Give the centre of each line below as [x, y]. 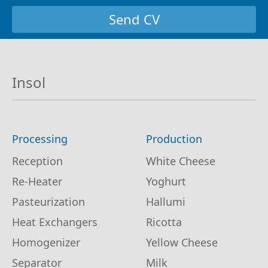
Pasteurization [48, 201]
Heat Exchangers [55, 222]
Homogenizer [46, 242]
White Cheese [181, 161]
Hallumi [166, 201]
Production [174, 138]
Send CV [134, 19]
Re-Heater [37, 181]
